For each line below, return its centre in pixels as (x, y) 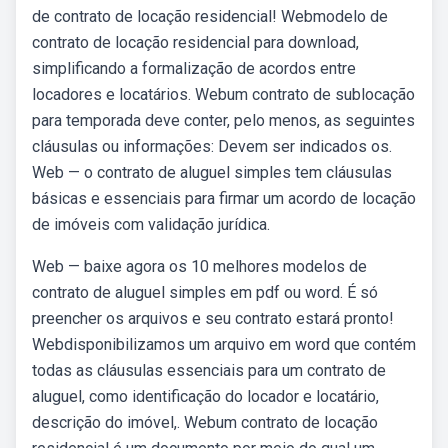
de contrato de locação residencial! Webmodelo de (210, 16)
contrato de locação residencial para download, (195, 42)
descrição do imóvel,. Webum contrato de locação (205, 422)
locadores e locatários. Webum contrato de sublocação (223, 94)
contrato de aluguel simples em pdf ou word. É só (205, 292)
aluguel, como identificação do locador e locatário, (205, 396)
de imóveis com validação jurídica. (151, 224)
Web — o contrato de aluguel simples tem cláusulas (212, 172)
